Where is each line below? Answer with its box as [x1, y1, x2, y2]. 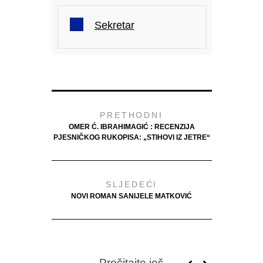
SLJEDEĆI [105, 179, 158, 189]
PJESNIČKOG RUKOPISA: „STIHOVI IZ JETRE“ [53, 133, 210, 141]
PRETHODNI [100, 110, 163, 120]
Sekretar [94, 19, 134, 31]
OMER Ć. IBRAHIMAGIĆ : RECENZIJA [68, 122, 195, 131]
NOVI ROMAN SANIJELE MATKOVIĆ [71, 191, 192, 200]
